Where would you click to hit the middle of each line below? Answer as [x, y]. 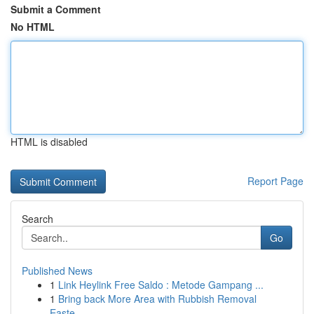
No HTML [33, 27]
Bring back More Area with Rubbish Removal [157, 299]
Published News [57, 271]
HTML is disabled [49, 142]
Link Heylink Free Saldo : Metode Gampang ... [161, 285]
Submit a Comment [56, 9]
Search [37, 219]
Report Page [275, 181]
